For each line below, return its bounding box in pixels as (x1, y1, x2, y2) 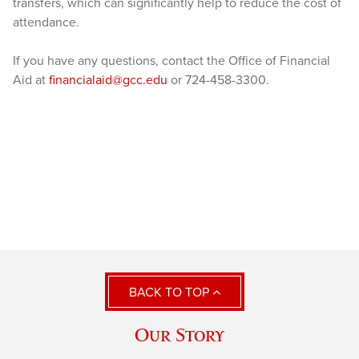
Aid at (13, 71, 49, 88)
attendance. (13, 14, 79, 30)
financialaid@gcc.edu (49, 71, 167, 88)
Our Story (135, 323, 224, 345)
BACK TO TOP (129, 284, 212, 301)
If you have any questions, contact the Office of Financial (13, 52, 330, 69)
